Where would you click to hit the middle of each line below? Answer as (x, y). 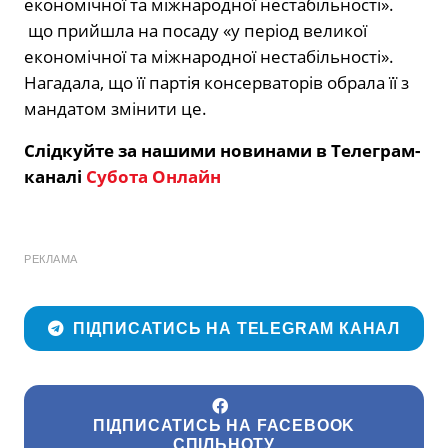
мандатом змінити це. (115, 108)
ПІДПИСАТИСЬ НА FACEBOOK (224, 426)
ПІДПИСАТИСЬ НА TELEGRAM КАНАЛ (236, 329)
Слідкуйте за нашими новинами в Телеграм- (222, 150)
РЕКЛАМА (51, 258)
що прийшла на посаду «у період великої (195, 30)
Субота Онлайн (153, 176)
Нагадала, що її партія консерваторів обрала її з (216, 82)
